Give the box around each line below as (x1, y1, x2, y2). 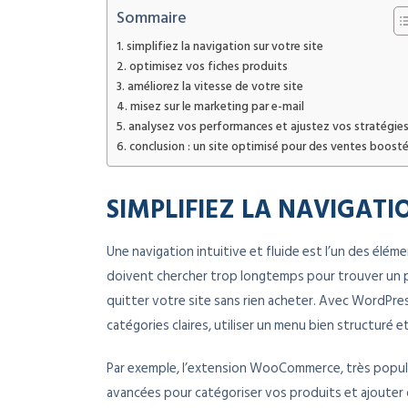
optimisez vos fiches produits (128, 56, 288, 77)
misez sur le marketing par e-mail (129, 97, 304, 117)
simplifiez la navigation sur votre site (126, 36, 323, 57)
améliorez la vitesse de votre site (127, 76, 303, 97)
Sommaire (117, 5, 187, 32)
